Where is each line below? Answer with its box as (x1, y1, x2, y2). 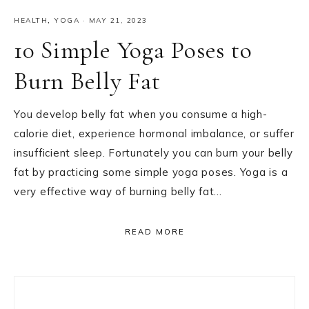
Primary (13, 275, 92, 304)
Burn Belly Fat (14, 66, 161, 96)
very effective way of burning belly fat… (14, 185, 222, 198)
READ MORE (124, 227, 185, 237)
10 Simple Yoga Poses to (14, 35, 252, 65)
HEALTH (14, 16, 48, 25)
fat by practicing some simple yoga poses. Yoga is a (14, 166, 288, 179)
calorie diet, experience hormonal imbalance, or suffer (14, 127, 295, 140)
